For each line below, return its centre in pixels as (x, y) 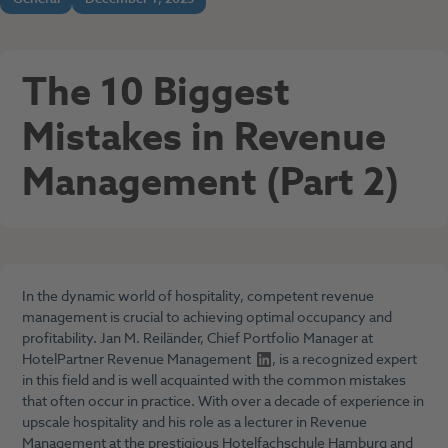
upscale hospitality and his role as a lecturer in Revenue (194, 422)
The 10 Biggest (155, 93)
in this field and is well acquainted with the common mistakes (213, 380)
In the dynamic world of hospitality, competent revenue (197, 296)
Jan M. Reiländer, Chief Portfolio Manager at (236, 338)
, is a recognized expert (345, 359)
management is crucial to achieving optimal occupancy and (206, 317)
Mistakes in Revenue (203, 138)
